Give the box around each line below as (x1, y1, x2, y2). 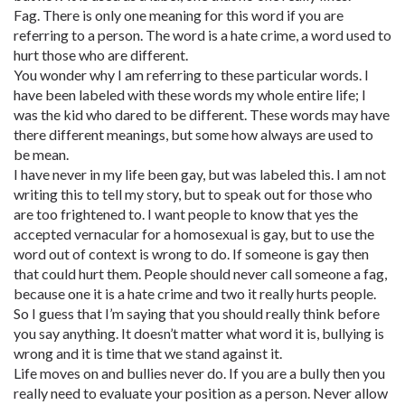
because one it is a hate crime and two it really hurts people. (14, 285, 376, 302)
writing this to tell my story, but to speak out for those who (14, 185, 372, 202)
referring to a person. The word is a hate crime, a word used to (14, 26, 391, 43)
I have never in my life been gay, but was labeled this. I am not (14, 165, 386, 183)
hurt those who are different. (14, 46, 188, 63)
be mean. (14, 146, 69, 163)
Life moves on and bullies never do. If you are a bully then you (14, 364, 385, 381)
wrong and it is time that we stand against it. (14, 344, 282, 362)
